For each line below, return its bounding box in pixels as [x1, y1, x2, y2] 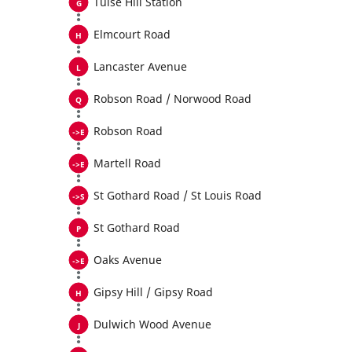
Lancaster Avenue [93, 59, 187, 74]
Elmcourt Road [93, 27, 170, 42]
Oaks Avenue [93, 252, 162, 267]
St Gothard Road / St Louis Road [93, 188, 262, 203]
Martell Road [93, 156, 161, 170]
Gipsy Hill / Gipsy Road [93, 284, 213, 299]
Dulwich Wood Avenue [93, 317, 211, 332]
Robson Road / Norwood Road [93, 91, 251, 106]
